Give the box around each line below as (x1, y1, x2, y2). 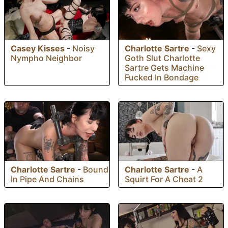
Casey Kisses (11, 43, 65, 54)
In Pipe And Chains (11, 174, 84, 184)
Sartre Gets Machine (125, 63, 204, 73)
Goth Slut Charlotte (125, 53, 200, 64)
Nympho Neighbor (11, 53, 82, 64)
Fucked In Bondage (125, 72, 198, 83)
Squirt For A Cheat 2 (125, 174, 203, 185)
